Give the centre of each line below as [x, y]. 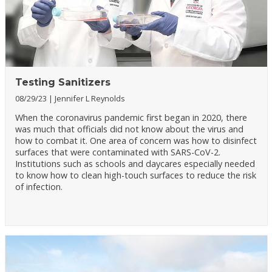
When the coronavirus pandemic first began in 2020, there [131, 117]
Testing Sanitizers [63, 82]
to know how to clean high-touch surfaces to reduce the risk [135, 175]
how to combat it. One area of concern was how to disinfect [136, 140]
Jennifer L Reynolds [90, 98]
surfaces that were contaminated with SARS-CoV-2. [117, 152]
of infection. [39, 186]
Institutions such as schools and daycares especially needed [135, 163]
